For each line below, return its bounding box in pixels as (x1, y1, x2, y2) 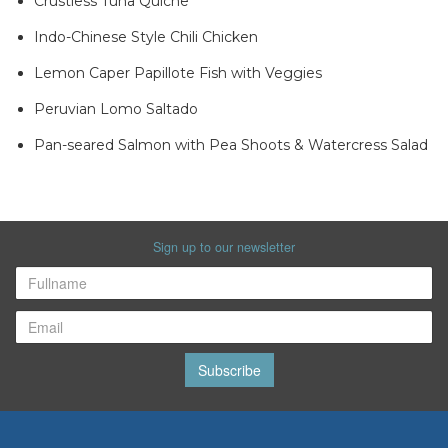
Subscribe (197, 360, 261, 380)
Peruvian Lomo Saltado (34, 100, 198, 118)
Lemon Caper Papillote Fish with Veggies (34, 64, 322, 82)
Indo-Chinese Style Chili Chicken (34, 28, 258, 46)
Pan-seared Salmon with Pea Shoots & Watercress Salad (34, 136, 428, 154)
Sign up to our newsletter (153, 238, 295, 256)
